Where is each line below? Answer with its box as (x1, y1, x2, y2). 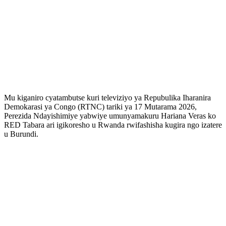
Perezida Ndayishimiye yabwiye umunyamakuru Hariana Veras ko (4, 111, 216, 120)
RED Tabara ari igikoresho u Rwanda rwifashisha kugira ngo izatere (4, 120, 222, 129)
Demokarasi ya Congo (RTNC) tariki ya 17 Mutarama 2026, (4, 102, 197, 111)
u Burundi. (4, 129, 38, 138)
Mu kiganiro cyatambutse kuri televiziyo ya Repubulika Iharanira (4, 93, 211, 102)
